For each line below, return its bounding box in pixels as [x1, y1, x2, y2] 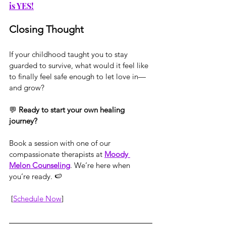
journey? [9, 116, 37, 126]
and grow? [9, 82, 44, 92]
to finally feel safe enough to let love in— [9, 71, 146, 81]
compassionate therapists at [9, 149, 104, 159]
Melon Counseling [9, 160, 70, 170]
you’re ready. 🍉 [9, 171, 62, 181]
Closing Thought [9, 23, 84, 35]
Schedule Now [13, 193, 62, 203]
